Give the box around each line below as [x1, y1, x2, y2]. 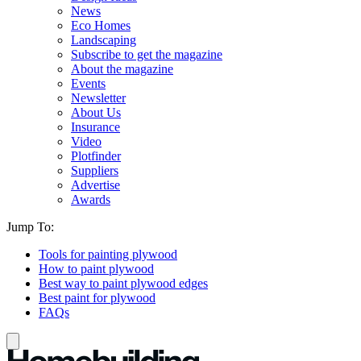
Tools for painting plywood [39, 247, 177, 261]
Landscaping [71, 33, 136, 47]
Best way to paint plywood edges [39, 276, 208, 290]
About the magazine [71, 62, 173, 76]
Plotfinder [71, 149, 121, 163]
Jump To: [6, 220, 54, 234]
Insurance [71, 120, 120, 134]
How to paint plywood [39, 262, 154, 276]
